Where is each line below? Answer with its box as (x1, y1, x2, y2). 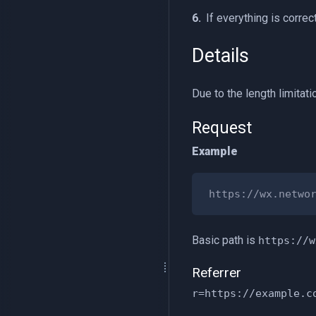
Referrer (192, 265, 241, 281)
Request (192, 119, 252, 138)
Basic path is (192, 233, 258, 247)
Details (192, 44, 249, 67)
